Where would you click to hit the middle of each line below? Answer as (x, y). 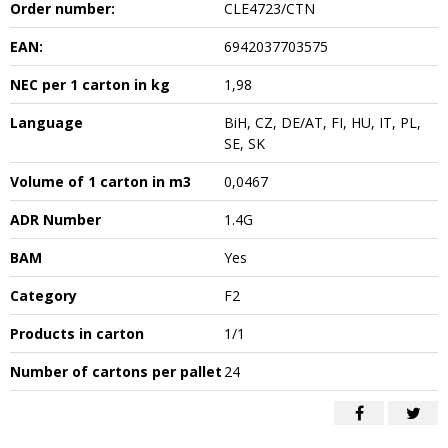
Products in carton (77, 333)
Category (43, 295)
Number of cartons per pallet (116, 371)
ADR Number (55, 219)
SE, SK (244, 143)
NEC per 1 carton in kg (90, 84)
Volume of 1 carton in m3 (100, 181)
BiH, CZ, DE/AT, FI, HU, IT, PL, (322, 122)
